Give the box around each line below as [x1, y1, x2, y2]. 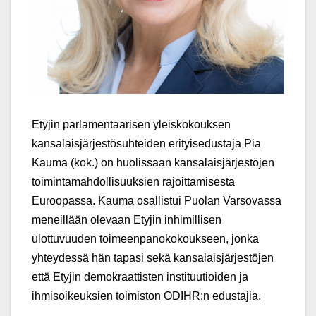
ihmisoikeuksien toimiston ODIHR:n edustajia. [32, 290, 261, 303]
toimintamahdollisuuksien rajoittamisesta [32, 176, 235, 188]
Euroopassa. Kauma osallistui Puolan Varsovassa [32, 195, 281, 207]
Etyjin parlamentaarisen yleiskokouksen [32, 119, 231, 131]
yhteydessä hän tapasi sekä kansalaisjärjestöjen [32, 252, 274, 265]
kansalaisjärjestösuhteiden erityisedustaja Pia [32, 138, 261, 150]
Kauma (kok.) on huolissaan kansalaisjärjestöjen [32, 157, 274, 169]
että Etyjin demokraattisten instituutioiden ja [32, 271, 248, 284]
